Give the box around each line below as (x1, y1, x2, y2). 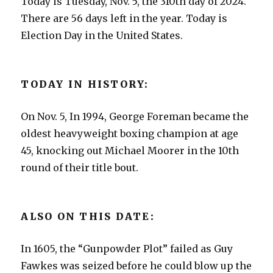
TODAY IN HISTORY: (21, 77, 149, 90)
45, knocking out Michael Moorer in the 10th (21, 144, 239, 157)
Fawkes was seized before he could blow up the (21, 259, 252, 272)
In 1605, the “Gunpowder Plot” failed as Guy (21, 242, 233, 255)
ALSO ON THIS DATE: (21, 210, 155, 222)
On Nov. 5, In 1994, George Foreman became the (21, 110, 249, 122)
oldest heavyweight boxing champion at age (21, 127, 239, 140)
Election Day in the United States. (21, 29, 183, 41)
